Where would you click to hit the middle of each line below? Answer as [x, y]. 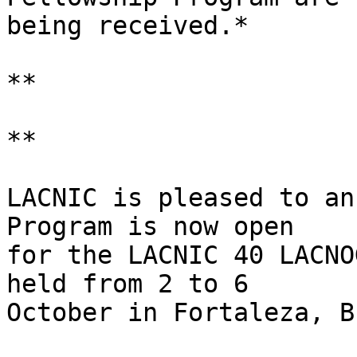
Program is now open [158, 227]
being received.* [127, 26]
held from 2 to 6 [135, 284]
